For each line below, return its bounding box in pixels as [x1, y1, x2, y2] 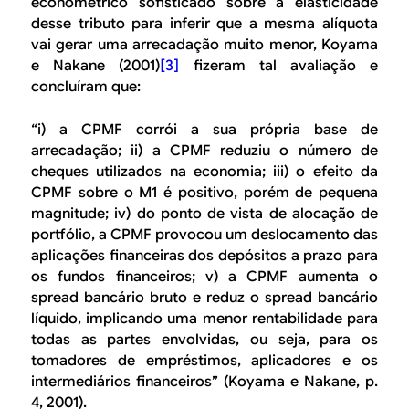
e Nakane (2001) [31, 57, 161, 76]
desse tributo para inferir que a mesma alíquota [31, 15, 378, 34]
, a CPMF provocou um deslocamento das [91, 225, 378, 244]
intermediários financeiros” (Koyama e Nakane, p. [31, 372, 378, 391]
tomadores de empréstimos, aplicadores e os [31, 351, 378, 370]
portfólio [31, 225, 91, 244]
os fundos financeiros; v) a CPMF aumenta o [31, 267, 378, 286]
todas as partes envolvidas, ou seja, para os [31, 330, 378, 349]
